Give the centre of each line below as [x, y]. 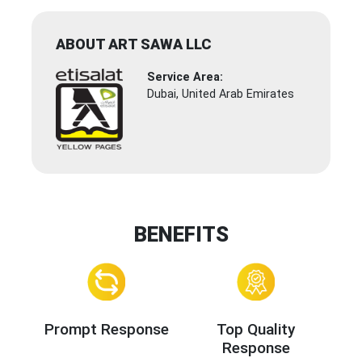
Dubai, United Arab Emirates [221, 95]
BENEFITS [181, 235]
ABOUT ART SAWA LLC [133, 44]
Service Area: [185, 78]
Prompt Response [106, 329]
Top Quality [256, 329]
